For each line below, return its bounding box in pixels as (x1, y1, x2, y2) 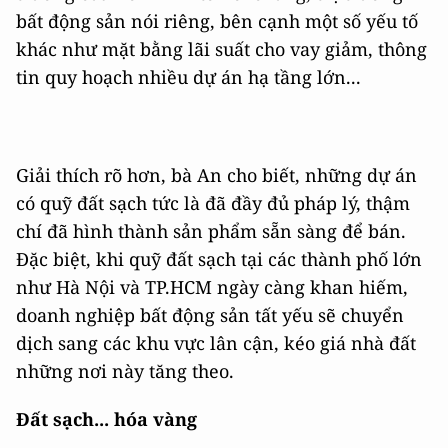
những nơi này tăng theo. (16, 358, 234, 383)
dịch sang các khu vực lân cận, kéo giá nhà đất (16, 330, 416, 355)
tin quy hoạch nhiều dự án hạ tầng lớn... (16, 64, 361, 89)
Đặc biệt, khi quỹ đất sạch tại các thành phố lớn (16, 246, 422, 271)
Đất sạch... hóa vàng (16, 406, 197, 431)
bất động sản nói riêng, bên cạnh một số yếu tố (16, 8, 418, 33)
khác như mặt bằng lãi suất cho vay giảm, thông (16, 36, 427, 61)
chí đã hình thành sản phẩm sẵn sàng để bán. (16, 218, 406, 243)
